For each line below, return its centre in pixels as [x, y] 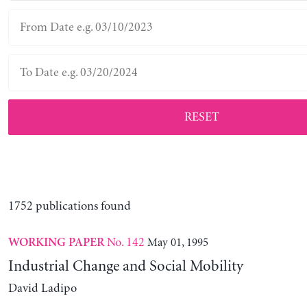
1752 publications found [69, 207]
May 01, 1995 [177, 243]
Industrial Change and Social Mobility [125, 267]
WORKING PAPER [56, 243]
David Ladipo [42, 289]
